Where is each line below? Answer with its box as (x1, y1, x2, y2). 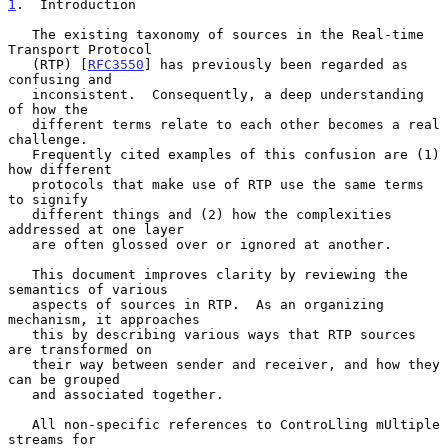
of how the (8, 101, 88, 117)
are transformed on (8, 341, 152, 357)
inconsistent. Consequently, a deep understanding (8, 86, 32, 102)
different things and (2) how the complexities (8, 206, 32, 222)
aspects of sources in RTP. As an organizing (8, 296, 32, 312)
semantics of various (8, 281, 168, 297)
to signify (8, 191, 88, 207)
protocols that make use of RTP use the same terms (8, 176, 32, 192)
